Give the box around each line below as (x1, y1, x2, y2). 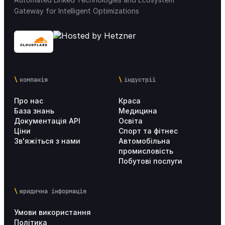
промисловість (119, 147, 173, 156)
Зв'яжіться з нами (14, 137, 80, 146)
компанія (20, 76, 48, 84)
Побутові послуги (119, 157, 182, 166)
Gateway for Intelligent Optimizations (14, 7, 139, 16)
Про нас (14, 96, 43, 105)
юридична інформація (20, 187, 87, 196)
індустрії (124, 76, 156, 84)
